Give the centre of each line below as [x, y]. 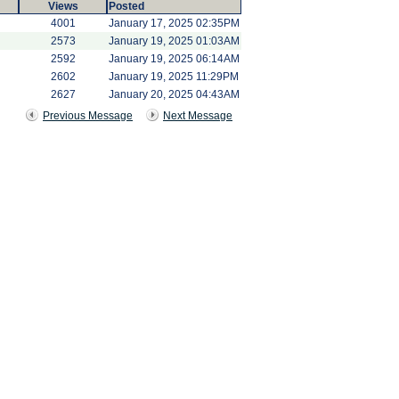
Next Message [198, 116]
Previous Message [88, 116]
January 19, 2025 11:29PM [174, 77]
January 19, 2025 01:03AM [174, 41]
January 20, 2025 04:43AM [174, 94]
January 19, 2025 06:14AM [174, 59]
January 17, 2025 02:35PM [174, 23]
